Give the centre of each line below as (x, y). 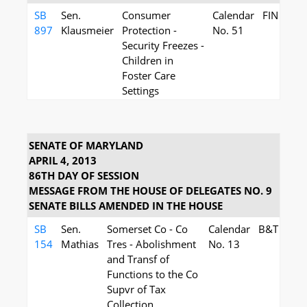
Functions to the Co (152, 274)
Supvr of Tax (136, 289)
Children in (148, 60)
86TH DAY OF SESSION (84, 175)
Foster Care (149, 75)
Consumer (146, 15)
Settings (140, 90)
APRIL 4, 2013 (63, 160)
